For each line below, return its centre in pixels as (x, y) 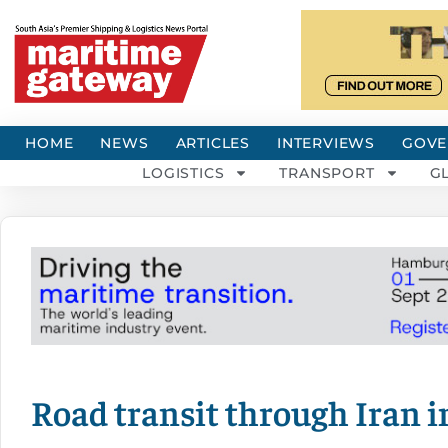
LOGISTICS (183, 173)
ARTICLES (212, 143)
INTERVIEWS (326, 143)
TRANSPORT (327, 173)
